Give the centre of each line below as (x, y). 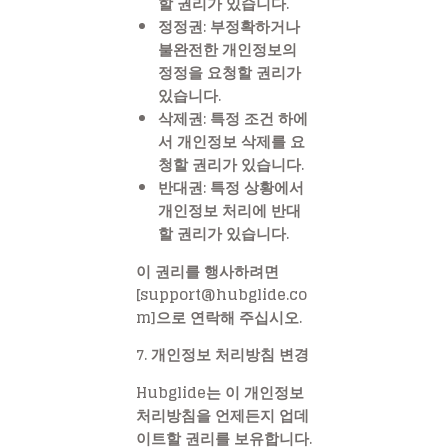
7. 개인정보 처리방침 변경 (222, 355)
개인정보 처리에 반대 (230, 210)
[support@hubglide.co (221, 294)
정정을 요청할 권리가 (230, 72)
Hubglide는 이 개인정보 (220, 393)
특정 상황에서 (255, 187)
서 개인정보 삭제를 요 (232, 141)
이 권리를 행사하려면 (207, 271)
